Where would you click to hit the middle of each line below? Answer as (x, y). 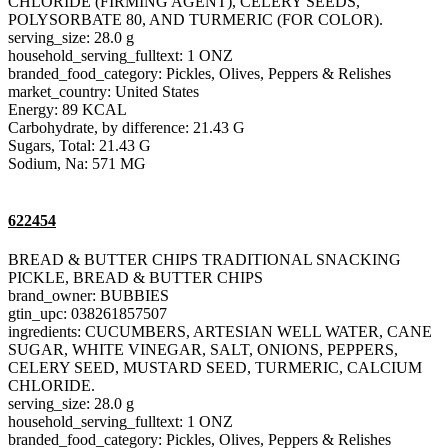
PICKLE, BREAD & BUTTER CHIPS (135, 278)
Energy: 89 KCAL (67, 109)
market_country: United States (103, 91)
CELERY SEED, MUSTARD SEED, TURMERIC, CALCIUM (215, 368)
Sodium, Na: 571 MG (77, 163)
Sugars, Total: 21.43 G (79, 145)
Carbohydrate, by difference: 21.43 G (126, 127)
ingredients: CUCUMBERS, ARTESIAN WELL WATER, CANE (220, 332)
